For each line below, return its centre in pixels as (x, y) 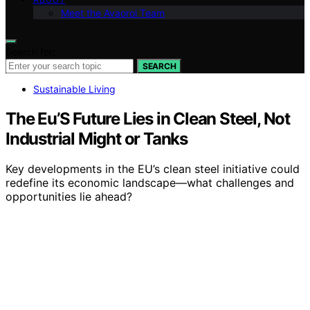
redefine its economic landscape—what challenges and (150, 183)
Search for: (30, 51)
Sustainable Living (74, 89)
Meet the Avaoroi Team (113, 12)
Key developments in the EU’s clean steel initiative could (153, 169)
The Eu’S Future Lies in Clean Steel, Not (148, 118)
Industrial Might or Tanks (97, 138)
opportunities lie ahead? (69, 197)
